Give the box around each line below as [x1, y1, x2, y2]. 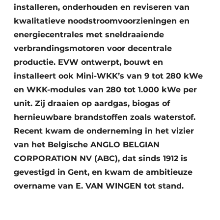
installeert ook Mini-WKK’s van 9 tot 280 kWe [14, 71, 203, 81]
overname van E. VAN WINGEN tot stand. [14, 181, 184, 191]
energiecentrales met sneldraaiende [14, 30, 164, 39]
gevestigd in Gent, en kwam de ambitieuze [14, 167, 192, 177]
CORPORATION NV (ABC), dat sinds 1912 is [14, 154, 188, 163]
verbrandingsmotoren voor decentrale [14, 44, 172, 53]
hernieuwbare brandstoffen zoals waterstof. [14, 112, 195, 122]
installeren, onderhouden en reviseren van [14, 2, 190, 12]
